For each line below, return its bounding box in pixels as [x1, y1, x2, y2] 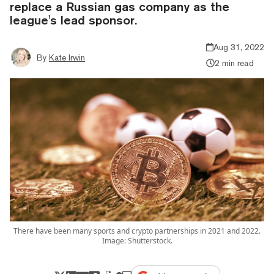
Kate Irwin [49, 52, 85, 62]
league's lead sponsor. [10, 12, 137, 27]
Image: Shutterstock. [102, 235, 172, 246]
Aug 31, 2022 [213, 42, 264, 52]
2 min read [214, 57, 254, 68]
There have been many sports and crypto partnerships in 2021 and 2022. [13, 225, 261, 236]
